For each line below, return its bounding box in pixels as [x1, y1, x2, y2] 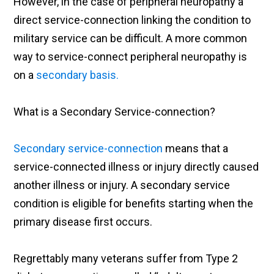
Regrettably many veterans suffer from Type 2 [13, 252, 239, 265]
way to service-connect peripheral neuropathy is [13, 50, 248, 64]
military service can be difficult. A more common [13, 32, 248, 45]
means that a [163, 142, 229, 155]
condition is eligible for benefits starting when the [13, 197, 254, 210]
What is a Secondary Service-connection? [13, 105, 216, 119]
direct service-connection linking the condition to [13, 13, 251, 27]
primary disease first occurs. [13, 215, 153, 229]
